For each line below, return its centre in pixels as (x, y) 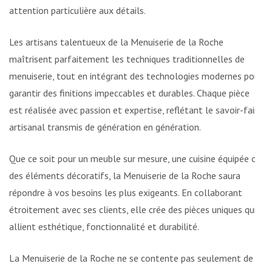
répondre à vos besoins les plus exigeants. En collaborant (126, 193)
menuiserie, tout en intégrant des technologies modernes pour (136, 76)
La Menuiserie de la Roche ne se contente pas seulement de (131, 258)
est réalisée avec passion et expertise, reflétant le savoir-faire (136, 110)
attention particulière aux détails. (77, 11)
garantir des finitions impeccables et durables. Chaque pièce (129, 93)
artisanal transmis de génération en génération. (105, 127)
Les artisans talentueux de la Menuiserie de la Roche (116, 42)
